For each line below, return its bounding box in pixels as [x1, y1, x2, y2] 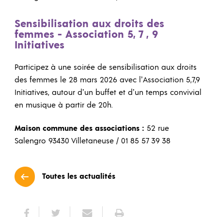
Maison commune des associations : [15, 124, 147, 132]
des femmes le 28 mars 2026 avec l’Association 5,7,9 [15, 76, 200, 84]
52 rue [147, 124, 169, 132]
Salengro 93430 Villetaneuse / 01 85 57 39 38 [15, 137, 170, 145]
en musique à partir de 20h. [15, 101, 113, 109]
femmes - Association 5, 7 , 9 [15, 29, 158, 41]
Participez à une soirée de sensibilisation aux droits [15, 63, 197, 72]
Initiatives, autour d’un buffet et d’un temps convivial [15, 89, 201, 97]
